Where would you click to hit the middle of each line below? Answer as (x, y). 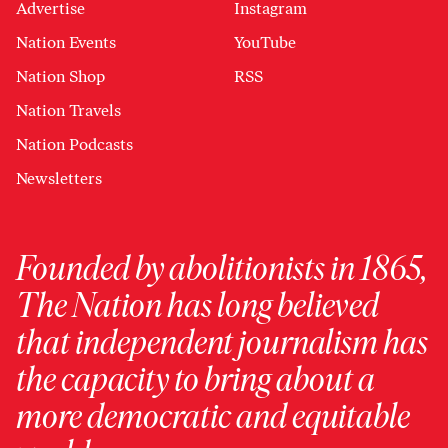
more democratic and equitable (213, 416)
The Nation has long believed (197, 305)
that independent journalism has (222, 342)
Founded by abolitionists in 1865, (221, 268)
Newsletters (59, 178)
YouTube (265, 42)
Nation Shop (60, 76)
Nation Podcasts (74, 144)
